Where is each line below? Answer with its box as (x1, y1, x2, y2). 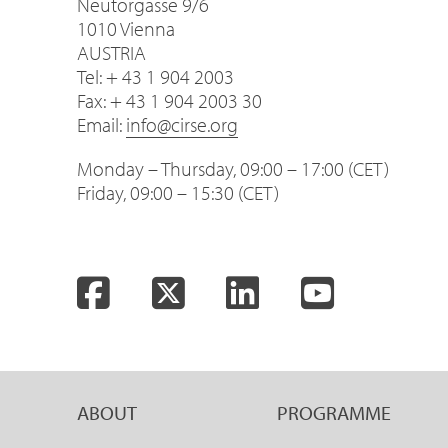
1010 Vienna (77, 16, 175, 41)
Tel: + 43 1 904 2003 (77, 64, 234, 89)
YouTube (332, 273, 438, 311)
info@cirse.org (126, 112, 238, 137)
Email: (77, 112, 126, 137)
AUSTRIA (77, 40, 146, 65)
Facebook (109, 273, 226, 311)
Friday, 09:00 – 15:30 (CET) (77, 180, 279, 205)
